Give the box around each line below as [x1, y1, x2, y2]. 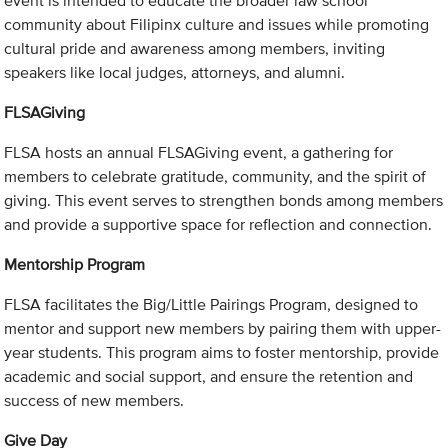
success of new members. [4, 389, 185, 413]
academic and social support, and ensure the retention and [4, 365, 414, 389]
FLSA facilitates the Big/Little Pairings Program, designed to [4, 293, 419, 317]
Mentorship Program [4, 253, 146, 277]
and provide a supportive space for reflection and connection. [4, 213, 433, 237]
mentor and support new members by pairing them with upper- [4, 317, 442, 341]
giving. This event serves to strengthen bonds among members [4, 189, 444, 213]
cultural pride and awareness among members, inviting [4, 37, 386, 61]
